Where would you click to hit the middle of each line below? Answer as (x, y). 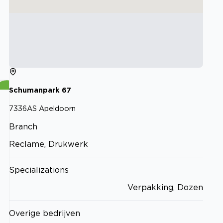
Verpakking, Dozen (165, 187)
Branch (23, 126)
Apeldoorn (57, 108)
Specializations (39, 169)
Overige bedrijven (45, 213)
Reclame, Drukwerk (49, 144)
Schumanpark (34, 90)
